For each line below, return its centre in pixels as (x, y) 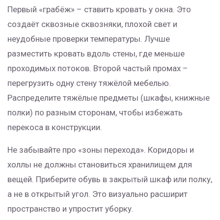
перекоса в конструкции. (55, 127)
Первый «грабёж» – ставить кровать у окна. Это (99, 9)
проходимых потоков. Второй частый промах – (98, 68)
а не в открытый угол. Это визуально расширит (97, 194)
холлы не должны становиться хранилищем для (100, 165)
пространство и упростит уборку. (70, 209)
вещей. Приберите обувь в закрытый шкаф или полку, (110, 179)
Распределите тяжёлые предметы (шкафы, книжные (109, 98)
